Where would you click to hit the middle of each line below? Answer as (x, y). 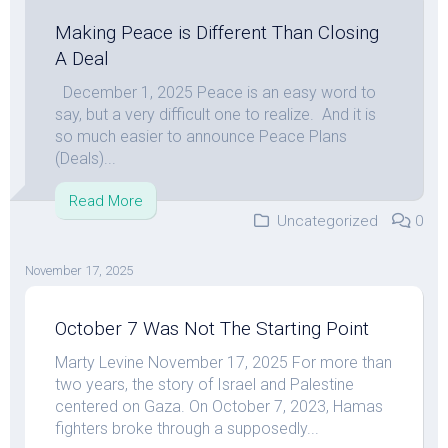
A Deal (82, 58)
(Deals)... (85, 158)
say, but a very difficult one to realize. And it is (215, 114)
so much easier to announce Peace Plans (201, 136)
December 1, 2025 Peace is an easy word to (215, 92)
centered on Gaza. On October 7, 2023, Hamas (219, 406)
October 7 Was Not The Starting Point (212, 328)
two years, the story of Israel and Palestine (204, 384)
